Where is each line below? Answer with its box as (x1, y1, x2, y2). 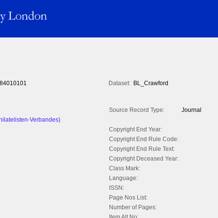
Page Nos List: (109, 194, 147, 201)
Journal (182, 107, 201, 114)
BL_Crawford (133, 80, 168, 87)
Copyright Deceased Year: (109, 155, 179, 163)
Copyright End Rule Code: (109, 136, 179, 143)
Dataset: (109, 80, 130, 87)
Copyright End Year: (109, 126, 162, 133)
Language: (109, 175, 138, 182)
